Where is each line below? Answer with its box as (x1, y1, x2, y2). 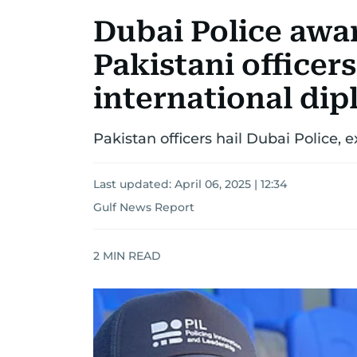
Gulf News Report (93, 200, 194, 214)
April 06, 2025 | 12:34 (175, 177, 287, 191)
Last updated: (93, 177, 175, 191)
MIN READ (100, 248, 161, 263)
